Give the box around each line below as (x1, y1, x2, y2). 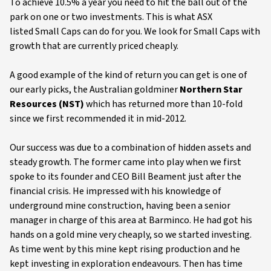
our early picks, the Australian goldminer (10, 83, 180, 96)
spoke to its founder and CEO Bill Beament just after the (10, 170, 241, 183)
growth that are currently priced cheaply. (10, 39, 178, 53)
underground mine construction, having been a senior (10, 199, 230, 212)
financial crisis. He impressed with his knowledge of (10, 184, 221, 198)
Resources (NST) (10, 97, 84, 111)
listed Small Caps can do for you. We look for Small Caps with (10, 25, 260, 38)
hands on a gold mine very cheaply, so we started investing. (10, 228, 252, 241)
